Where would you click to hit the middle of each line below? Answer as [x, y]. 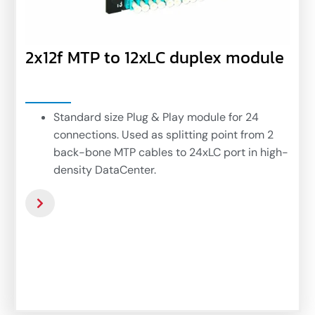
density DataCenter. [105, 171]
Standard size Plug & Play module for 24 [156, 118]
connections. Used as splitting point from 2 [163, 136]
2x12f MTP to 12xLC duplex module [155, 58]
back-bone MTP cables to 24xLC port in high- [171, 153]
